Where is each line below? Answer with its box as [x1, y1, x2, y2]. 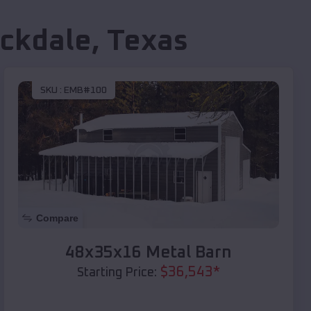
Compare [36, 212, 78, 224]
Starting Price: [77, 266, 157, 279]
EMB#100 [64, 85, 107, 96]
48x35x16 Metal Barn [65, 244, 232, 261]
